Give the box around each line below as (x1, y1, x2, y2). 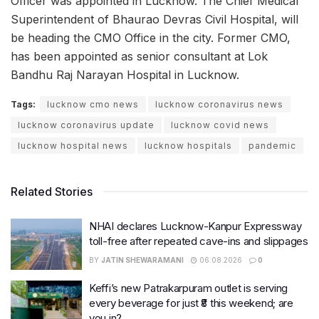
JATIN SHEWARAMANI (101, 256, 184, 265)
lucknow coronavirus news (155, 99, 283, 110)
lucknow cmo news (47, 99, 139, 110)
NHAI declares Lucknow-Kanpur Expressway (89, 219, 302, 234)
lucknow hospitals (145, 140, 232, 152)
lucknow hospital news (18, 140, 128, 152)
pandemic (249, 140, 296, 152)
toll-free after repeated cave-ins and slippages (89, 234, 308, 249)
